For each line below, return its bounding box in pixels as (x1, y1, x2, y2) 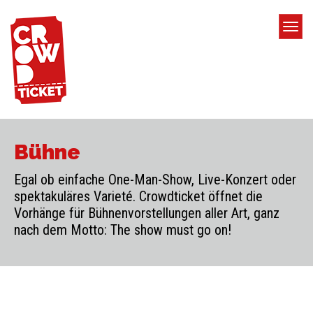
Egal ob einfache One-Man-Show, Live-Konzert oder (14, 171, 296, 188)
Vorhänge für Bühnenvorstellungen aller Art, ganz (14, 205, 279, 221)
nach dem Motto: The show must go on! (14, 221, 231, 238)
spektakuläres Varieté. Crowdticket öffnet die (14, 188, 263, 205)
